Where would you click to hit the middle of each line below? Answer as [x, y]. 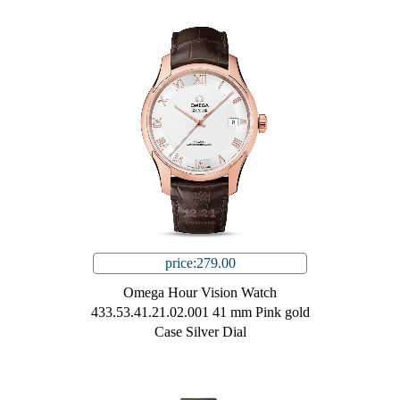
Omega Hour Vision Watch [200, 293]
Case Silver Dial [200, 332]
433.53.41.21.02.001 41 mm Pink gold [200, 312]
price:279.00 [200, 263]
